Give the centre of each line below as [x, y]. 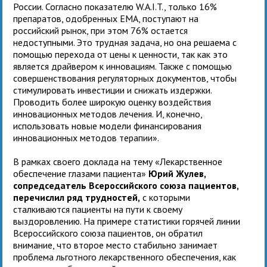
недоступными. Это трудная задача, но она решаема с [125, 42]
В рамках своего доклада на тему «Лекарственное [118, 161]
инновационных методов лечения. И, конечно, [108, 114]
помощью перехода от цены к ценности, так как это [121, 54]
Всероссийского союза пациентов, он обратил [108, 233]
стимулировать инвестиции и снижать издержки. [113, 90]
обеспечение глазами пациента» [81, 173]
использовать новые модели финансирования [108, 125]
